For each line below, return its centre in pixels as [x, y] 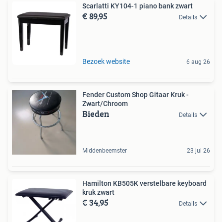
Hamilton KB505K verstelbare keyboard [144, 184]
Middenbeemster [105, 151]
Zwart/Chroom [105, 104]
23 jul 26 [198, 151]
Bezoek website [106, 62]
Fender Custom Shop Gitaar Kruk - [136, 95]
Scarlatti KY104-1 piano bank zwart [138, 6]
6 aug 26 [198, 62]
